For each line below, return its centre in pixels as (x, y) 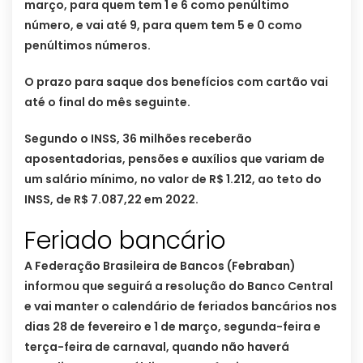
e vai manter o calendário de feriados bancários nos (181, 306)
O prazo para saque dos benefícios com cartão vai (176, 81)
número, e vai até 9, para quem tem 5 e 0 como (163, 25)
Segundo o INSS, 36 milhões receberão (138, 138)
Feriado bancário (125, 240)
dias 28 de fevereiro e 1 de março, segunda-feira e (173, 326)
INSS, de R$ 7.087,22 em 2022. (113, 199)
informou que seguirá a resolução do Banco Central (179, 286)
